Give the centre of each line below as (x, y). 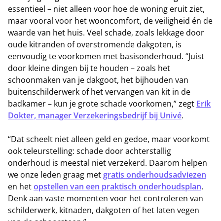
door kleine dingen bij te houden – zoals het (89, 68)
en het (21, 187)
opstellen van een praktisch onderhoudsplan (117, 187)
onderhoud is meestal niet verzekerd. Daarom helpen (108, 163)
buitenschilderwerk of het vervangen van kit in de (99, 92)
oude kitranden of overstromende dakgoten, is (95, 45)
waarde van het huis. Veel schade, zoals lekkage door (106, 33)
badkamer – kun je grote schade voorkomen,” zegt (102, 104)
